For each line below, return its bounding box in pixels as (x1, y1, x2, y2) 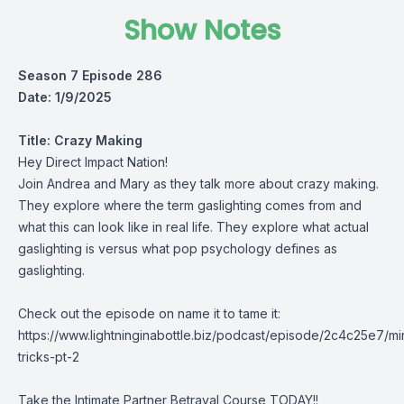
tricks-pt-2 (18, 349, 79, 364)
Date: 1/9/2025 (18, 89, 112, 105)
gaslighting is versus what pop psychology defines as (18, 241, 337, 256)
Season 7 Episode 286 (18, 68, 162, 83)
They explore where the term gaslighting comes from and (18, 197, 362, 213)
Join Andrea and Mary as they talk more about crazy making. (18, 176, 379, 191)
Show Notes (124, 12, 280, 50)
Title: (18, 133, 50, 148)
